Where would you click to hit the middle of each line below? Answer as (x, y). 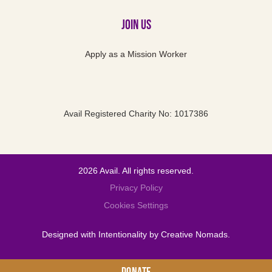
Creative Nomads (194, 234)
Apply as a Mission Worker (136, 54)
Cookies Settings (136, 205)
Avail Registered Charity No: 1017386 (136, 114)
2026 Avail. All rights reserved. (136, 170)
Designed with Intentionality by (101, 234)
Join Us (136, 25)
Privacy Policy (136, 188)
